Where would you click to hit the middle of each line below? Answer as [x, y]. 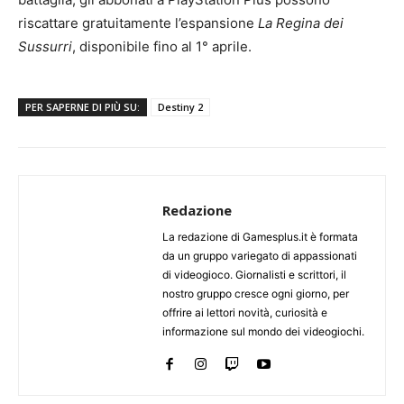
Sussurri [45, 46]
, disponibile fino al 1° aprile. [162, 46]
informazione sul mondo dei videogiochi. [263, 331]
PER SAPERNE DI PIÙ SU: [83, 106]
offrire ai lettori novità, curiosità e [245, 312]
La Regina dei [301, 23]
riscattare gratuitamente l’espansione [138, 23]
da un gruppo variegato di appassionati [260, 255]
